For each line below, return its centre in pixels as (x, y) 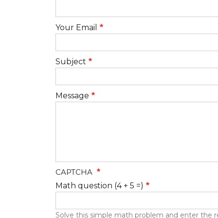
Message (72, 96)
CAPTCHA (75, 172)
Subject (71, 62)
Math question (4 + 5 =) (100, 186)
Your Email (76, 28)
